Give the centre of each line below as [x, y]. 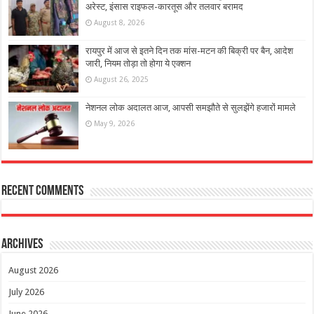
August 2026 [34, 271]
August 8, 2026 [120, 22]
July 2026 [27, 292]
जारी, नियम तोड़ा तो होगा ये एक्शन [138, 63]
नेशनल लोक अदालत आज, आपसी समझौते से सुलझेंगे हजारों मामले [191, 108]
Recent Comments [43, 192]
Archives [22, 245]
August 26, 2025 [122, 79]
